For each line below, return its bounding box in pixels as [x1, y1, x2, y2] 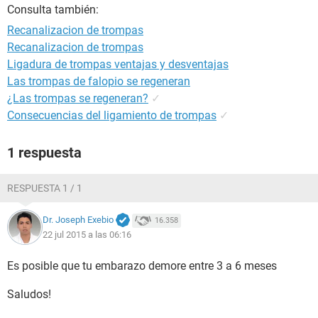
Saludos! [7, 287, 51, 301]
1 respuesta [7, 144, 82, 161]
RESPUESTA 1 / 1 [7, 182, 82, 194]
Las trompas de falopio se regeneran [7, 75, 190, 88]
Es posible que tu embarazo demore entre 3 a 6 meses [7, 259, 277, 273]
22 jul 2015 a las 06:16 [43, 229, 131, 240]
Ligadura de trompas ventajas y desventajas [7, 57, 229, 71]
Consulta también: [7, 3, 99, 16]
